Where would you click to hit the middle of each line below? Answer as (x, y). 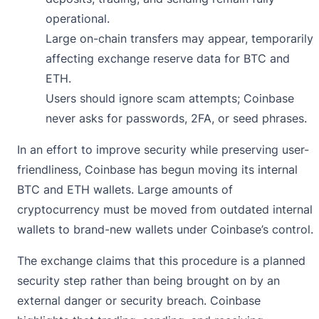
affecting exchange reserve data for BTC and (168, 58)
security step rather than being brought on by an (148, 280)
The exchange (57, 260)
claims (113, 260)
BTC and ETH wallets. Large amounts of (125, 189)
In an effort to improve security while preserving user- (163, 149)
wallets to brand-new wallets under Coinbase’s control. (165, 229)
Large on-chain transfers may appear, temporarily (179, 38)
